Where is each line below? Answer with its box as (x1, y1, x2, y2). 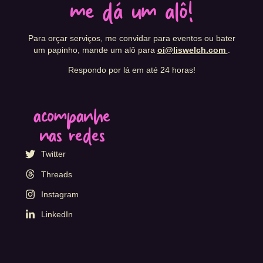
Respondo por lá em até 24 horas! (68, 65, 195, 75)
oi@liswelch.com (157, 45, 228, 55)
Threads (41, 169, 72, 179)
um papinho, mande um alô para (33, 45, 157, 55)
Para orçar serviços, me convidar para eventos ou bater (28, 33, 235, 43)
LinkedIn (41, 210, 73, 220)
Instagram (41, 190, 79, 200)
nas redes (39, 123, 105, 154)
